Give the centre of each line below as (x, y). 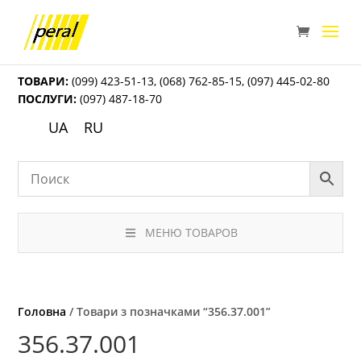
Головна (42, 312)
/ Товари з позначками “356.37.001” (169, 312)
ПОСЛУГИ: (48, 99)
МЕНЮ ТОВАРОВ (191, 233)
